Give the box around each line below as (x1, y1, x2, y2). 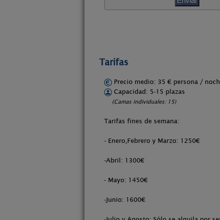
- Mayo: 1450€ (104, 176, 148, 184)
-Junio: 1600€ (104, 196, 145, 203)
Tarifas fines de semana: (104, 117, 179, 125)
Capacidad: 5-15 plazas (112, 88, 185, 95)
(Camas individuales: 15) (112, 98, 176, 105)
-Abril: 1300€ (104, 157, 144, 164)
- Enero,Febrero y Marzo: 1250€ (104, 137, 200, 144)
